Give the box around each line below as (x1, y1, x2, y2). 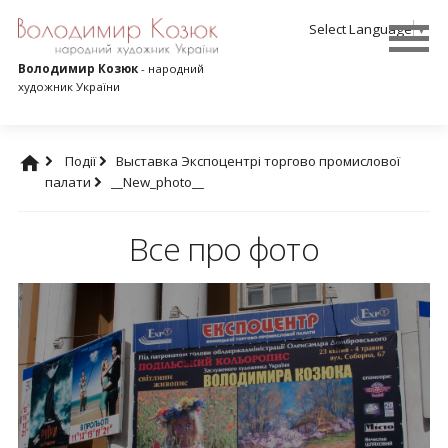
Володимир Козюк (17, 60, 138, 76)
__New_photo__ (111, 173, 205, 192)
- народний (137, 60, 204, 76)
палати (45, 173, 95, 192)
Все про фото (129, 226, 319, 270)
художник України (17, 78, 120, 94)
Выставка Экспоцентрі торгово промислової (115, 152, 400, 171)
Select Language (309, 19, 412, 38)
